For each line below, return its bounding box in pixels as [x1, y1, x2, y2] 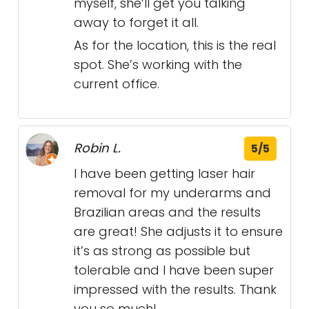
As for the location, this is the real [74, 37, 276, 54]
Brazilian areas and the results [74, 203, 261, 221]
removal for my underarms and [74, 184, 271, 202]
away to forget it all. [74, 14, 199, 32]
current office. [74, 75, 159, 93]
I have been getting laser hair [74, 165, 255, 183]
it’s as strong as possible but [74, 242, 250, 260]
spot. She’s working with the [74, 56, 242, 74]
